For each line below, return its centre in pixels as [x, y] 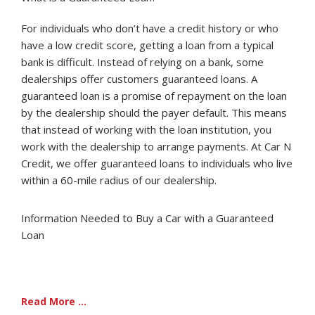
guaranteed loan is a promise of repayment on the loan [154, 96]
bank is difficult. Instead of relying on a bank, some [142, 62]
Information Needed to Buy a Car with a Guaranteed [147, 218]
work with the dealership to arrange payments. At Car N [156, 146]
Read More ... [54, 301]
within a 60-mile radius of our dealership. [120, 180]
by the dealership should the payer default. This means [154, 112]
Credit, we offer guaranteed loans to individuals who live [157, 163]
